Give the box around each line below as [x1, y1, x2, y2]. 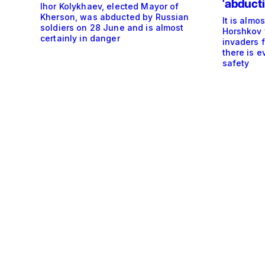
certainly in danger [40, 33, 120, 44]
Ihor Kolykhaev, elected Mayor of [40, 1, 179, 12]
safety [222, 58, 250, 69]
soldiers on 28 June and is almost [40, 22, 184, 33]
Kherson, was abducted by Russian [40, 12, 189, 22]
